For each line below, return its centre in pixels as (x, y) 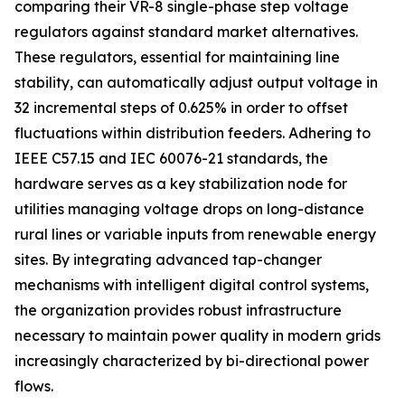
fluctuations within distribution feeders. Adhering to (193, 133)
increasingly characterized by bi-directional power (192, 361)
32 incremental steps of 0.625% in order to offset (181, 108)
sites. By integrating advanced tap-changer (168, 259)
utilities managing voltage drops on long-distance (189, 209)
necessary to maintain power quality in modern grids (198, 335)
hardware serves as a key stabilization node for (181, 184)
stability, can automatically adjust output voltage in (196, 82)
